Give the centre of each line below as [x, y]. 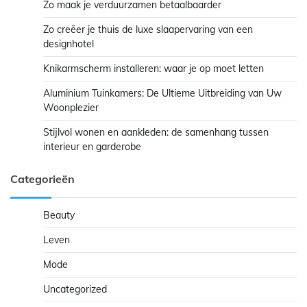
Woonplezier [71, 108]
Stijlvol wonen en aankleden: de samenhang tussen [156, 133]
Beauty [59, 216]
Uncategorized [75, 290]
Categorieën [42, 179]
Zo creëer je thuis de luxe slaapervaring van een [148, 30]
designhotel [69, 44]
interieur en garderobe [92, 147]
